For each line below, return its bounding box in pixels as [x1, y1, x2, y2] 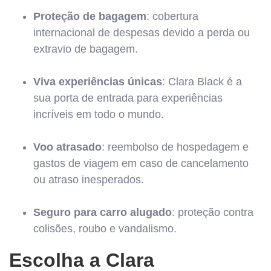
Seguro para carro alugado [33, 206, 172, 218]
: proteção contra [172, 206, 253, 218]
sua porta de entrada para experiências [33, 91, 223, 104]
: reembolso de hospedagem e [102, 140, 249, 153]
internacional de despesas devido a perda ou [33, 26, 250, 39]
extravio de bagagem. [33, 42, 138, 55]
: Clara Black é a [162, 75, 242, 88]
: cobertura [146, 10, 198, 22]
